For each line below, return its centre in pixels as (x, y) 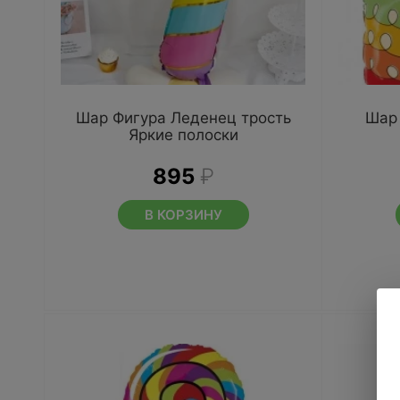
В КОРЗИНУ (183, 215)
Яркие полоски (183, 135)
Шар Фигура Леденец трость (183, 118)
